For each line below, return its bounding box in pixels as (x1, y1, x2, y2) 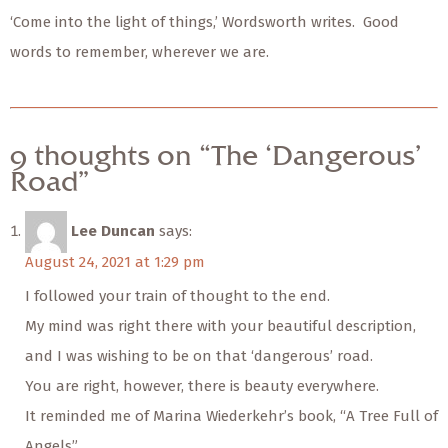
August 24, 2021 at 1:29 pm (25, 253, 205, 272)
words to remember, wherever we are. (10, 43, 269, 62)
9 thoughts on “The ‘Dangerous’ (10, 144, 422, 171)
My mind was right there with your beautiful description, (25, 317, 416, 336)
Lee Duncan (71, 222, 155, 241)
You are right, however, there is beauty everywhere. (25, 377, 379, 396)
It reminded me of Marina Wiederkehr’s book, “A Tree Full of (25, 407, 438, 426)
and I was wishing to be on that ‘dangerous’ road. (25, 347, 373, 366)
